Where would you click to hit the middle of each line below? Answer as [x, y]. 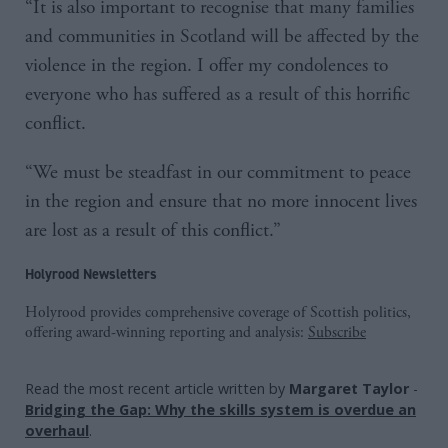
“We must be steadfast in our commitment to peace [218, 172]
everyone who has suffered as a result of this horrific [217, 94]
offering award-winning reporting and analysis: [166, 332]
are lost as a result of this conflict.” [153, 230]
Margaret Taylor [349, 388]
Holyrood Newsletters [91, 273]
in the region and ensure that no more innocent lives [221, 201]
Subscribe [337, 332]
